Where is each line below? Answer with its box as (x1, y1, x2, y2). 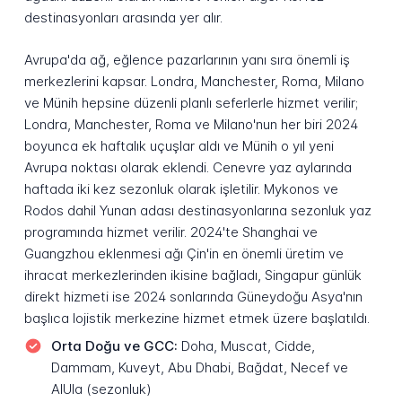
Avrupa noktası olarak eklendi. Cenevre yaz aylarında (23, 158, 352, 176)
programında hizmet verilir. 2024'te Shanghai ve (23, 223, 318, 240)
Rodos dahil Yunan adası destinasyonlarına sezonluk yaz (23, 201, 371, 219)
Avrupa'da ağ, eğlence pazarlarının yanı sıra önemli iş (23, 50, 350, 68)
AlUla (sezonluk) (50, 380, 152, 398)
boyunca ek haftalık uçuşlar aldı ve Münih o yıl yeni (23, 136, 334, 154)
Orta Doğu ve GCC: (50, 337, 178, 355)
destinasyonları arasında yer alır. (23, 9, 223, 27)
